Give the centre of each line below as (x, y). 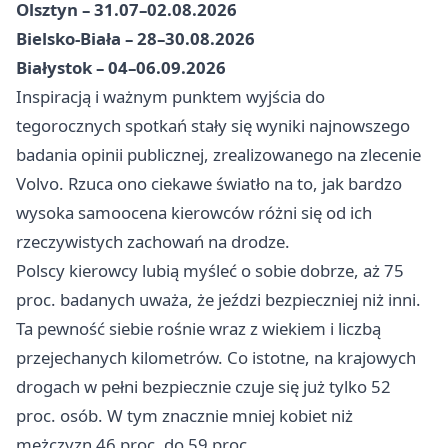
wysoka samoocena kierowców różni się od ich (194, 213)
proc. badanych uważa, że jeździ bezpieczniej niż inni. (218, 300)
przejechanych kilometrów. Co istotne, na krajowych (216, 358)
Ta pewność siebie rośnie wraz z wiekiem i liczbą (198, 329)
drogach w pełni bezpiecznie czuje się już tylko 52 (203, 387)
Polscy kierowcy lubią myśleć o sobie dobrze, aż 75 (210, 271)
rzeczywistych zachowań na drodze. (153, 242)
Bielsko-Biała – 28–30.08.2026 (135, 39)
